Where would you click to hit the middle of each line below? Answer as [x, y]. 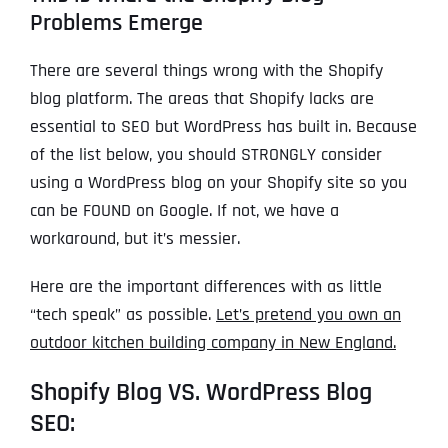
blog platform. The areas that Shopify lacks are [202, 99]
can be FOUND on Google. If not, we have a [184, 211]
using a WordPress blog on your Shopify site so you [218, 183]
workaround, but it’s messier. [135, 239]
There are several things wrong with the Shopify [206, 71]
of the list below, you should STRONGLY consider [206, 155]
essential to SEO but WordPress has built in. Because [223, 127]
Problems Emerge [116, 23]
